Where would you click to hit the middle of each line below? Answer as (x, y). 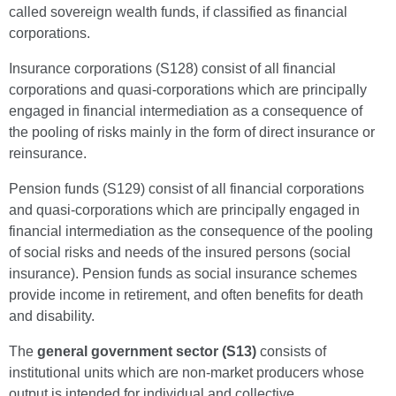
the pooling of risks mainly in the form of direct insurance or (192, 132)
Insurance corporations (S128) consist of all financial (172, 69)
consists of (291, 351)
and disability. (52, 316)
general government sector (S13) (147, 351)
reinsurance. (48, 153)
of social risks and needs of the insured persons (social (180, 252)
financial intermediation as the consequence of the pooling (191, 231)
